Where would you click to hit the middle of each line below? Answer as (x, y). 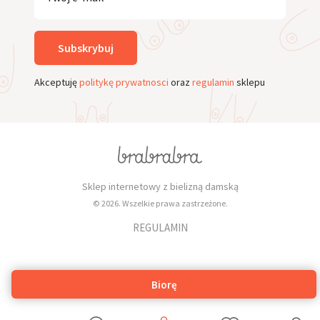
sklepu (250, 82)
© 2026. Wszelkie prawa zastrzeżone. (160, 203)
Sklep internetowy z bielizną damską (160, 186)
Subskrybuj (86, 47)
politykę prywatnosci (124, 82)
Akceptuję (57, 82)
